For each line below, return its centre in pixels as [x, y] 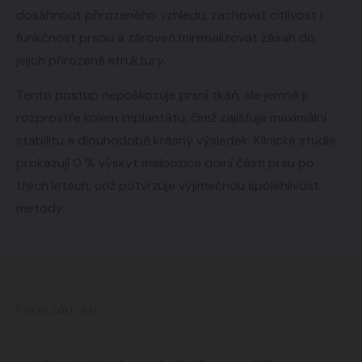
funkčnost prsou [67, 38]
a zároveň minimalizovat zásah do [216, 38]
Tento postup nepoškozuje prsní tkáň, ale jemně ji [162, 95]
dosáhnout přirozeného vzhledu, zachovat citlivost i [169, 15]
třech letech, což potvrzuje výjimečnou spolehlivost [168, 185]
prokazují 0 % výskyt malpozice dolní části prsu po [165, 163]
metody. [40, 208]
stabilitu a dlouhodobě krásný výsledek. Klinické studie [176, 140]
